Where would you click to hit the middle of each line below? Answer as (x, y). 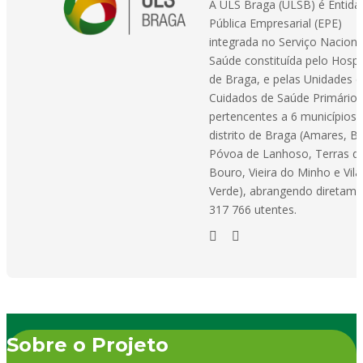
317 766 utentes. (253, 209)
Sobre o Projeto (88, 345)
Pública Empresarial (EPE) (275, 23)
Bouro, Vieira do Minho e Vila (285, 172)
